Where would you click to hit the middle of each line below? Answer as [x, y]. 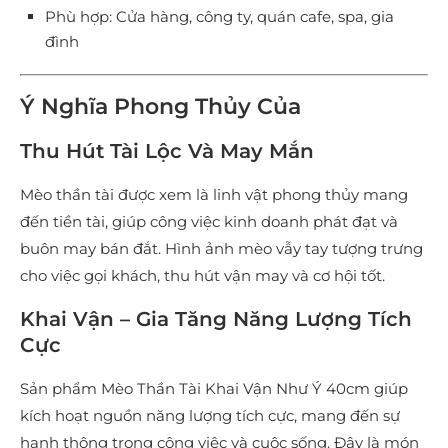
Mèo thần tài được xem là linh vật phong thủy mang [214, 195]
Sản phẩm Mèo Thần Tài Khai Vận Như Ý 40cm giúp [214, 389]
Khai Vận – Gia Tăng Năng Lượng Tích [216, 319]
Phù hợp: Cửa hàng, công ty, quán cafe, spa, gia [219, 17]
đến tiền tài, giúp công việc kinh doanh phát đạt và [209, 222]
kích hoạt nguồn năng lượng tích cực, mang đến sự [210, 416]
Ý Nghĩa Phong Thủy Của [160, 107]
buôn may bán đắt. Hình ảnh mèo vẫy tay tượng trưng [221, 249]
